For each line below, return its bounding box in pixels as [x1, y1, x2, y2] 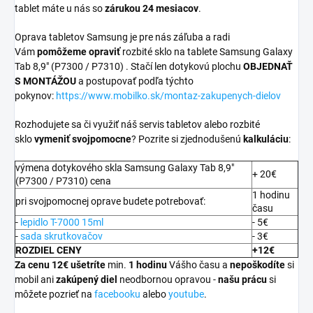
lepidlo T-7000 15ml [20, 217, 103, 228]
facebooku [94, 289, 140, 300]
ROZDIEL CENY [15, 245, 82, 256]
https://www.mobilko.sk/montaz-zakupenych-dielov [56, 90, 281, 102]
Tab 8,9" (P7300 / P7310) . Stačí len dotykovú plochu [15, 61, 241, 73]
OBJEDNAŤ [243, 61, 293, 73]
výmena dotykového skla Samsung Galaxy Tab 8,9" [15, 162, 234, 174]
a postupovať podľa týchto [78, 75, 194, 87]
